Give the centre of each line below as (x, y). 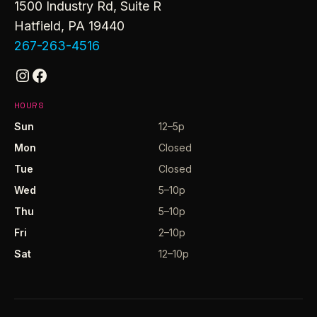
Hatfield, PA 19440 (69, 26)
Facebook (35, 74)
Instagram (21, 74)
